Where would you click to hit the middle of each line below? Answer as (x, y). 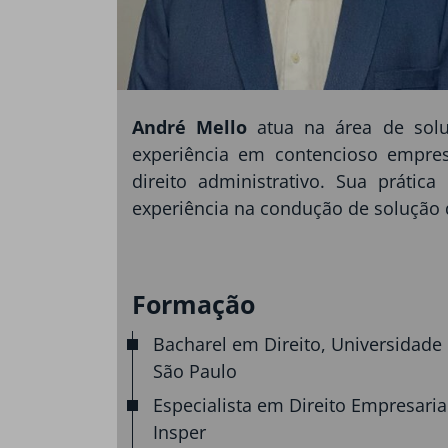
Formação (193, 303)
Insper (179, 431)
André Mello (195, 126)
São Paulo (195, 371)
